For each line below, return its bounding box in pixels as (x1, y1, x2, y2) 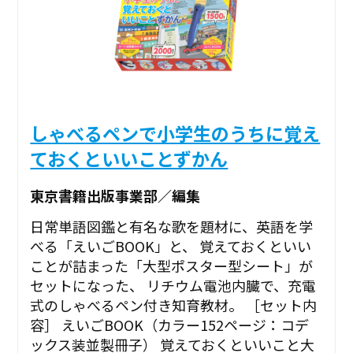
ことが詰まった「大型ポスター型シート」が (30, 255, 314, 277)
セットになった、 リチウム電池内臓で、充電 (30, 275, 317, 296)
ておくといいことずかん (30, 145, 229, 173)
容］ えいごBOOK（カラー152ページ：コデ (30, 314, 310, 336)
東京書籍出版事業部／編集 (30, 184, 201, 206)
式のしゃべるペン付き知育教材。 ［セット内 (30, 295, 318, 316)
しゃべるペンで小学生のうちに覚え (30, 120, 321, 147)
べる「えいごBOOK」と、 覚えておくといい (30, 236, 312, 257)
